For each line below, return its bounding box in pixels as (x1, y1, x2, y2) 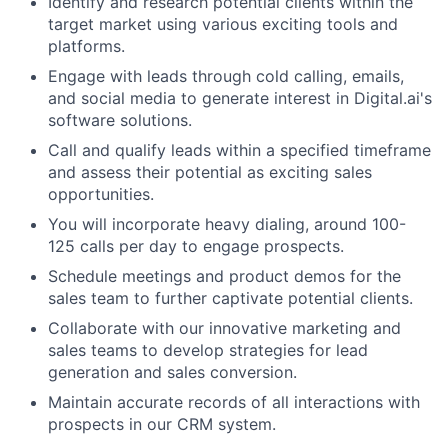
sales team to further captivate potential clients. (48, 288, 413, 308)
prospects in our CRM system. (48, 414, 276, 434)
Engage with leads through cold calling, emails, (48, 66, 404, 86)
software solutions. (48, 110, 192, 130)
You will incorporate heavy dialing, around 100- (48, 214, 406, 234)
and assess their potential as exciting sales (48, 162, 372, 182)
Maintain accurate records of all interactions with (48, 392, 420, 412)
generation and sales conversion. (48, 362, 297, 382)
